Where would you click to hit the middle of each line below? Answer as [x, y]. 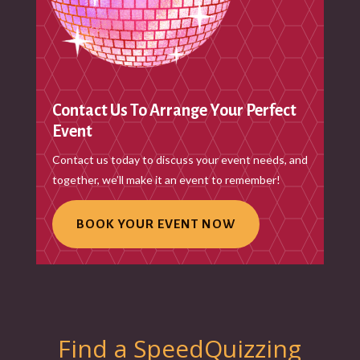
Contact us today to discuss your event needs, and [180, 159]
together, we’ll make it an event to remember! [166, 179]
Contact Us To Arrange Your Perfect [174, 110]
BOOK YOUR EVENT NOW [155, 224]
